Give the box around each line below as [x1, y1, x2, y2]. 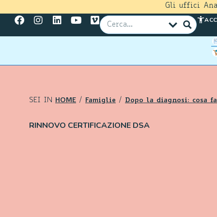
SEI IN [29, 97, 55, 104]
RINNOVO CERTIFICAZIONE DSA [29, 120, 150, 131]
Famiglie [85, 97, 116, 104]
